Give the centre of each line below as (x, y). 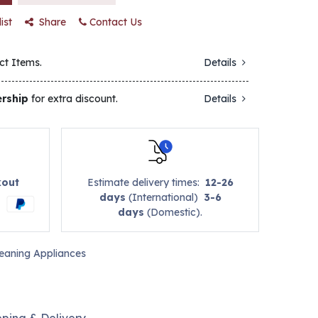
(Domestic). (174, 213)
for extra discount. (73, 98)
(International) (164, 198)
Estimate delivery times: (146, 183)
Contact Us (114, 22)
